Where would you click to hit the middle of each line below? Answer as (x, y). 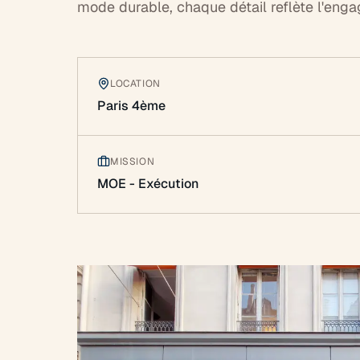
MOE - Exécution (148, 184)
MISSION (133, 162)
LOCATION (135, 84)
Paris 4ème (131, 106)
